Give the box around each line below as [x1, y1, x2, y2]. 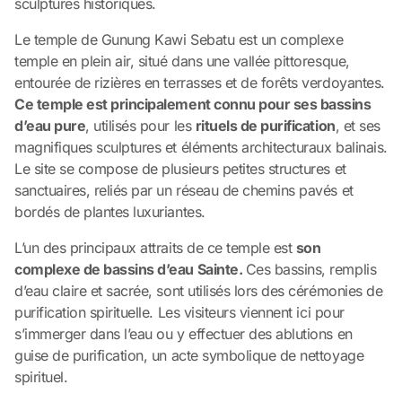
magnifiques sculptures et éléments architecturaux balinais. [14, 137, 388, 156]
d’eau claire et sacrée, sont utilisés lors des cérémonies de [14, 281, 383, 300]
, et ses [335, 116, 380, 135]
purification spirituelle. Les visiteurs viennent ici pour [14, 302, 345, 321]
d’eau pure [14, 116, 86, 135]
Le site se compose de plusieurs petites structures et [14, 159, 346, 178]
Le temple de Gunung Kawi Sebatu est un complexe [14, 30, 344, 48]
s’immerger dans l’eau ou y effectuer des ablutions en [14, 324, 353, 343]
